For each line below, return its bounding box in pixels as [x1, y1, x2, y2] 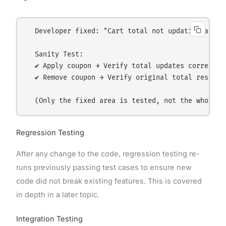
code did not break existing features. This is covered [16, 177, 202, 186]
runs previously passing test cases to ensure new [16, 163, 192, 173]
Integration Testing [16, 214, 83, 223]
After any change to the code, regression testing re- [16, 149, 200, 159]
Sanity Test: [27, 50, 84, 59]
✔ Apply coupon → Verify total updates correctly [27, 62, 225, 71]
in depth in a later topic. [16, 190, 99, 200]
